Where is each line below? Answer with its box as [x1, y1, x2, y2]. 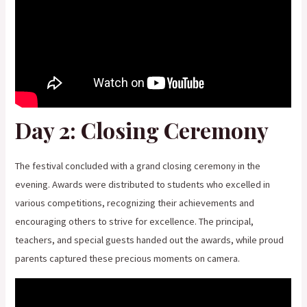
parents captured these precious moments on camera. [15, 252, 241, 265]
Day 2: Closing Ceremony [15, 115, 269, 145]
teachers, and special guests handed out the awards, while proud [15, 234, 284, 247]
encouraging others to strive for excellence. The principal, [15, 215, 254, 228]
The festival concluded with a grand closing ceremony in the [15, 160, 261, 173]
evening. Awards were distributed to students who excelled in [15, 178, 271, 191]
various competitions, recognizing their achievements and [15, 197, 255, 210]
